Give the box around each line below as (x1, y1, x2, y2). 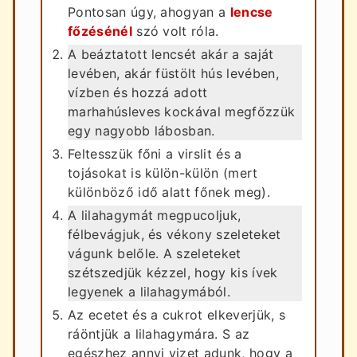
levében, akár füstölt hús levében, (68, 65, 279, 81)
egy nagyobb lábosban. (68, 122, 215, 139)
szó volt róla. (131, 22, 219, 39)
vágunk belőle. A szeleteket (68, 245, 241, 261)
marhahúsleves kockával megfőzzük (68, 103, 296, 120)
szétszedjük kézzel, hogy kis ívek (68, 264, 278, 280)
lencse (229, 3, 273, 20)
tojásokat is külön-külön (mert (68, 164, 258, 181)
